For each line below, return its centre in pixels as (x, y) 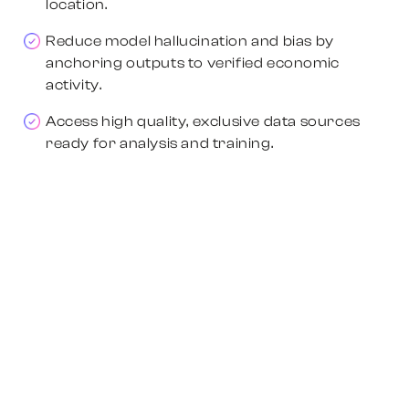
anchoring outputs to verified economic (193, 63)
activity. (74, 84)
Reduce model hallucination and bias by (190, 41)
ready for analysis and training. (160, 143)
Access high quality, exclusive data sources (203, 121)
